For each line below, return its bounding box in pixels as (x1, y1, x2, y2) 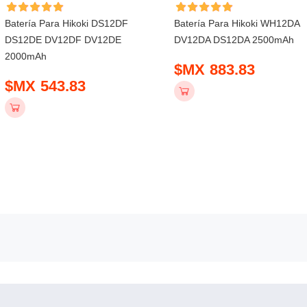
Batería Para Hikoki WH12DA (174, 17, 300, 29)
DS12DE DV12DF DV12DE (5, 34, 122, 45)
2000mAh (5, 50, 47, 62)
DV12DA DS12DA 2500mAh (174, 34, 295, 45)
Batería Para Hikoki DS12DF (5, 17, 129, 29)
